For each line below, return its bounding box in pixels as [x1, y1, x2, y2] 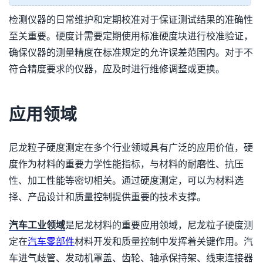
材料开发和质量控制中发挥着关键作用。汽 [75, 237, 253, 247]
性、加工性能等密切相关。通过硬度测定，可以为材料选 [9, 176, 244, 186]
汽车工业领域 [9, 220, 65, 230]
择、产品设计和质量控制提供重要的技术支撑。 [9, 192, 206, 202]
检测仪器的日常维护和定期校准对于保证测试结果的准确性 [9, 15, 253, 25]
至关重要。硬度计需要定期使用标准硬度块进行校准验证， [9, 31, 253, 41]
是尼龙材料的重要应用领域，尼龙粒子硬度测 [65, 220, 253, 230]
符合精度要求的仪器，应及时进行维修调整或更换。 [9, 64, 225, 74]
